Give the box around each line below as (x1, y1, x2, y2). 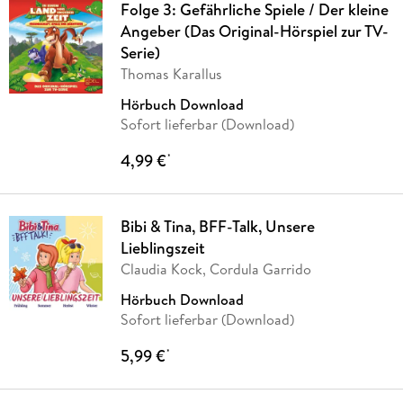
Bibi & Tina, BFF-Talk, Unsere (120, 215, 315, 238)
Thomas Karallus (120, 64, 222, 85)
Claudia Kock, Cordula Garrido (120, 259, 311, 280)
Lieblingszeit (120, 237, 205, 260)
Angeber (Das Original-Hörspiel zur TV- (120, 20, 389, 43)
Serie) (120, 41, 160, 65)
